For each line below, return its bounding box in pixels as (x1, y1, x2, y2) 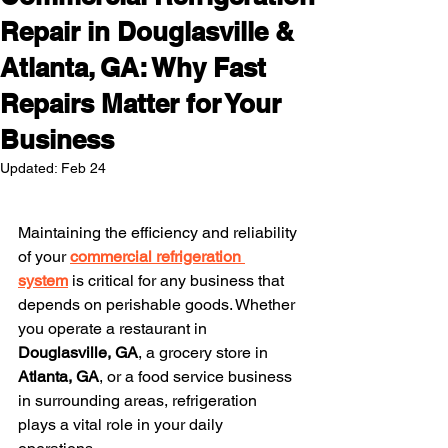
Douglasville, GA (18, 343, 138, 362)
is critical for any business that (68, 271, 288, 290)
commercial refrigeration (70, 247, 245, 266)
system (18, 271, 68, 290)
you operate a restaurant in (18, 319, 211, 338)
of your (18, 247, 70, 266)
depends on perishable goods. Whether (18, 295, 299, 314)
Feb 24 (61, 160, 106, 176)
